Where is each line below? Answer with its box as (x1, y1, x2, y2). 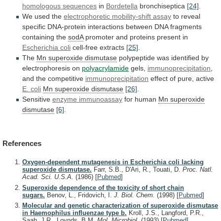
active (196, 74, 214, 82)
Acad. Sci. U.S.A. (22, 173, 75, 181)
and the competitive (22, 74, 85, 82)
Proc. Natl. (183, 166, 213, 174)
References (2, 139, 41, 148)
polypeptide (119, 53, 155, 62)
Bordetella (106, 1, 138, 10)
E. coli (22, 84, 41, 93)
